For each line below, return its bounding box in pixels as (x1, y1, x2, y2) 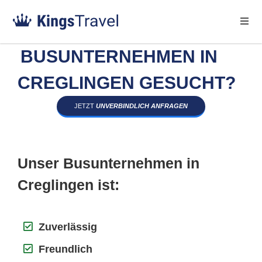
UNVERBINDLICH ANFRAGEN (96, 102, 188, 109)
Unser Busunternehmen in (18, 155, 199, 171)
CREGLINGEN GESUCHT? (18, 73, 236, 92)
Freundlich (39, 243, 92, 255)
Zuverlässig (39, 221, 97, 233)
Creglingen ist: (18, 177, 119, 193)
